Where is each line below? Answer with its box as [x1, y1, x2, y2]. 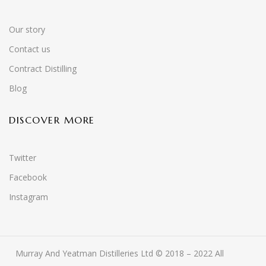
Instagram [9, 191, 48, 202]
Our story [9, 24, 45, 35]
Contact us [9, 43, 50, 55]
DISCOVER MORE [9, 114, 95, 126]
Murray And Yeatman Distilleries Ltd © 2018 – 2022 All [15, 248, 224, 259]
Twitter [9, 152, 36, 163]
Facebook [9, 172, 47, 183]
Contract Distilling [9, 63, 77, 74]
